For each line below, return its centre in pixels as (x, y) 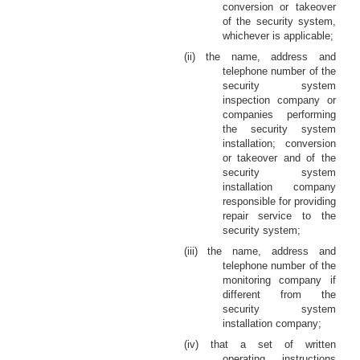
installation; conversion (279, 143)
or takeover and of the (279, 158)
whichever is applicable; (278, 36)
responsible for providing (279, 201)
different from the (279, 295)
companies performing (279, 115)
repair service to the (279, 216)
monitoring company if (279, 280)
